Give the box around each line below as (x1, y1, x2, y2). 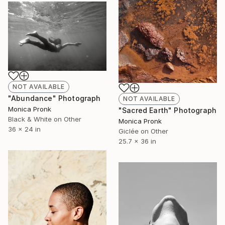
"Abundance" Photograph (8, 94, 101, 103)
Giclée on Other (119, 127, 168, 136)
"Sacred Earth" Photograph (119, 106, 216, 115)
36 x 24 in (8, 125, 41, 134)
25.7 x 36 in (119, 137, 156, 146)
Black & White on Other (8, 115, 81, 124)
